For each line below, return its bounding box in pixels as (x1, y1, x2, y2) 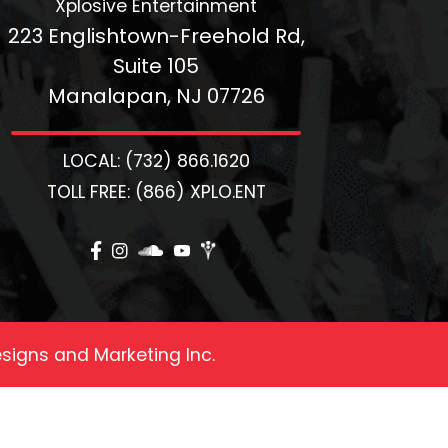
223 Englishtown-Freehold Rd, (7, 22, 305, 51)
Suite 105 (113, 52, 199, 81)
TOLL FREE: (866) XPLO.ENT (46, 180, 266, 205)
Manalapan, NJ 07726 (47, 82, 265, 111)
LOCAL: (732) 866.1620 (62, 149, 250, 174)
